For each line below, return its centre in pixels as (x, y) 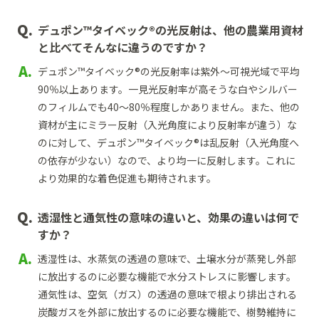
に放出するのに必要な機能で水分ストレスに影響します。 (167, 277)
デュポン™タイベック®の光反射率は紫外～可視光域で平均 (169, 72)
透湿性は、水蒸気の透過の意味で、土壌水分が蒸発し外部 (167, 259)
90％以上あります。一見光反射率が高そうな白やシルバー (168, 89)
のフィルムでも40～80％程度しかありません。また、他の (169, 107)
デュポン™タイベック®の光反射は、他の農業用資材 (171, 30)
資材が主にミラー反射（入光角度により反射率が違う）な (167, 125)
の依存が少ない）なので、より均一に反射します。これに (167, 161)
